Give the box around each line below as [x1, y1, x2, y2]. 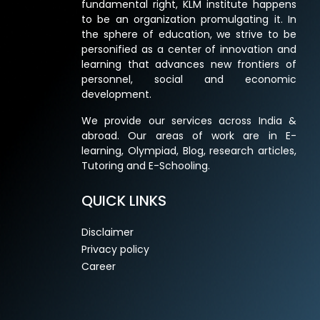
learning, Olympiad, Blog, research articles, [81, 144, 296, 159]
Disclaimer [81, 225, 134, 240]
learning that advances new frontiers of [81, 57, 296, 72]
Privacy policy [81, 242, 149, 257]
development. [81, 87, 151, 102]
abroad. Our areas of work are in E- [81, 129, 296, 144]
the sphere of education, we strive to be [81, 27, 296, 42]
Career [81, 259, 116, 274]
